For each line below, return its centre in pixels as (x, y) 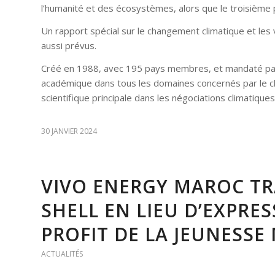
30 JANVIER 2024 (69, 131)
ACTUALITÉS (62, 254)
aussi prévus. (69, 46)
